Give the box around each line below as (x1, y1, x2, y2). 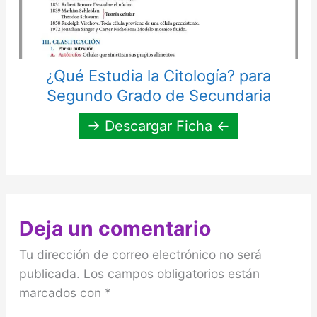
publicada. (18, 265, 80, 281)
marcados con (18, 284, 105, 300)
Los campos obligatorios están (83, 265, 260, 281)
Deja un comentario (18, 216, 211, 241)
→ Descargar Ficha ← (87, 117, 230, 134)
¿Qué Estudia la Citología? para (46, 66, 271, 85)
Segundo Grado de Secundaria (46, 86, 271, 105)
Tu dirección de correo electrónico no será (18, 246, 262, 262)
